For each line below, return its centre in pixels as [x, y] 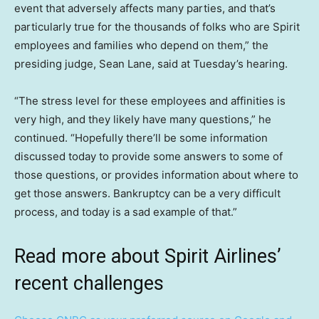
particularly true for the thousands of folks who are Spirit [157, 26]
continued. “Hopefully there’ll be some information [141, 137]
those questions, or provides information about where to [156, 174]
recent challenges [89, 283]
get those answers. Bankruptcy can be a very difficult [147, 193]
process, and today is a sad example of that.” [126, 211]
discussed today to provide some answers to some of [148, 156]
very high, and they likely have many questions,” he [143, 119]
